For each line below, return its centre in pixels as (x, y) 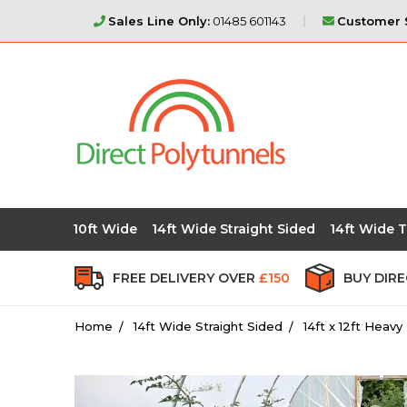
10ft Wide (105, 228)
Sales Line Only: (159, 20)
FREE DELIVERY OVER (186, 278)
